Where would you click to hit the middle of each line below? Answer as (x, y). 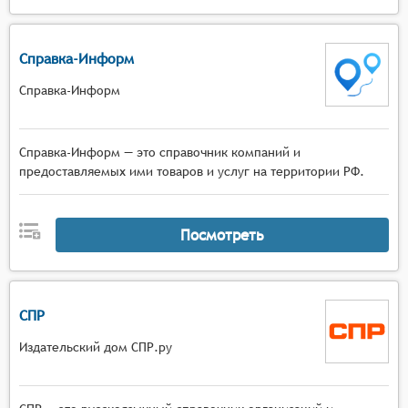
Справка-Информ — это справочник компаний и (160, 152)
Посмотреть (222, 235)
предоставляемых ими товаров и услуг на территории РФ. (192, 171)
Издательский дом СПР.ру (96, 347)
